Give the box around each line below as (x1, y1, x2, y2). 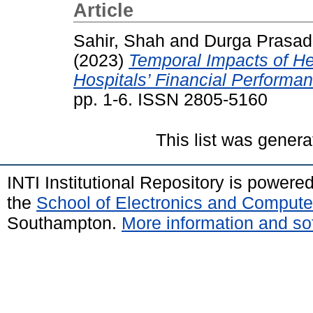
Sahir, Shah (73, 31, 165, 50)
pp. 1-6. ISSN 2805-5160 (73, 89, 268, 109)
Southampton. (7, 212, 122, 233)
